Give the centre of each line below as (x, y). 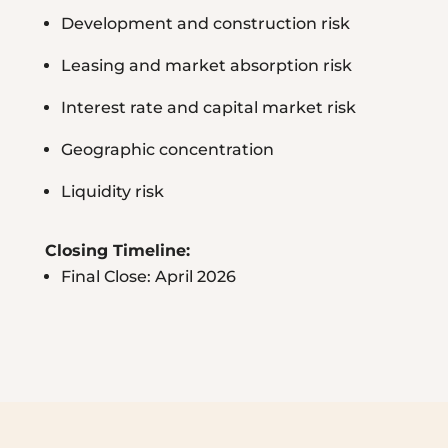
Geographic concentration (167, 150)
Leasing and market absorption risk (206, 66)
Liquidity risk (112, 192)
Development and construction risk (205, 24)
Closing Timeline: (117, 251)
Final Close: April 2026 (148, 277)
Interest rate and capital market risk (208, 108)
